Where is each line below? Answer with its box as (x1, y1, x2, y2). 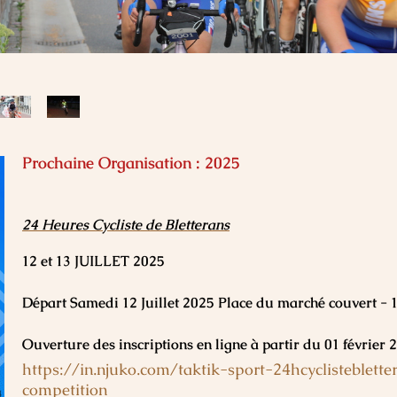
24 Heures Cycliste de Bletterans (22, 215, 230, 235)
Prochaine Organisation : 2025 (22, 152, 240, 174)
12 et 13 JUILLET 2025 (22, 252, 165, 271)
